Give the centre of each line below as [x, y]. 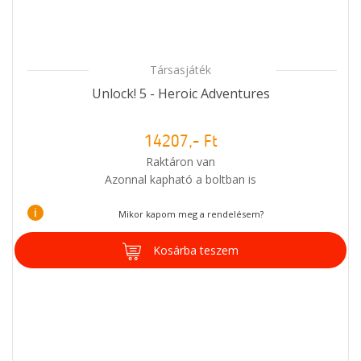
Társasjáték [180, 69]
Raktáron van [180, 161]
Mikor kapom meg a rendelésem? [191, 214]
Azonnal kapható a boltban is [180, 179]
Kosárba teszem [196, 250]
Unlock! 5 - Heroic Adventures [180, 93]
